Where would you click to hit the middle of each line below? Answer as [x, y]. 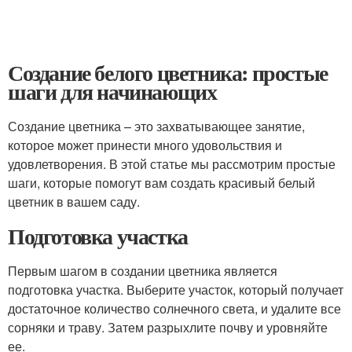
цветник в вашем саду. [74, 202]
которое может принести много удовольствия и [145, 145]
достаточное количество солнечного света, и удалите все [174, 308]
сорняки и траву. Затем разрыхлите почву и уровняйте [168, 327]
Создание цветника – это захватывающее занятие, [156, 126]
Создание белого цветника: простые [168, 73]
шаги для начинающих [112, 92]
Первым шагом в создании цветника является [143, 271]
